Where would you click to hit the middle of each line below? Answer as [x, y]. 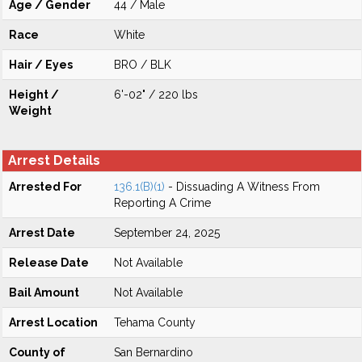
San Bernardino [154, 352]
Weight [30, 111]
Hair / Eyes [41, 65]
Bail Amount [44, 293]
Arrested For [45, 187]
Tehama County [155, 322]
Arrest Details [54, 160]
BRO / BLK [143, 65]
